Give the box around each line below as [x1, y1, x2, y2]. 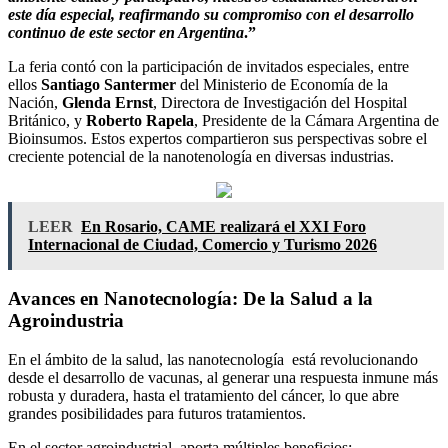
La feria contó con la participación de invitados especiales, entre [8, 57, 409, 75]
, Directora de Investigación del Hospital [153, 93, 407, 111]
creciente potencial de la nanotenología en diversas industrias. [8, 147, 394, 165]
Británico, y [8, 111, 86, 129]
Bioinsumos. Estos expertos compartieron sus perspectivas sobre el [8, 129, 427, 147]
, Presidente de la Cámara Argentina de [194, 111, 439, 129]
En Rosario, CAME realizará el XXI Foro [81, 217, 366, 235]
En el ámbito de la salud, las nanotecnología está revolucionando [8, 351, 418, 369]
